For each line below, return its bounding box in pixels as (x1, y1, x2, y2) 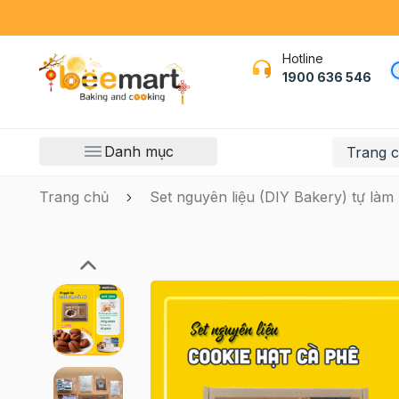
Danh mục (104, 142, 175, 160)
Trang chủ (38, 188, 109, 206)
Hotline (281, 51, 323, 66)
